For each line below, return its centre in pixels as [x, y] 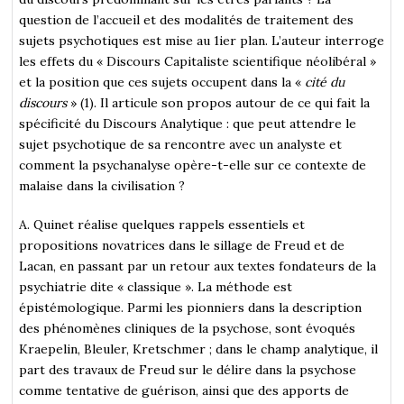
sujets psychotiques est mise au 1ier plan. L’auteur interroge [202, 40]
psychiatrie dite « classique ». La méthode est [156, 286]
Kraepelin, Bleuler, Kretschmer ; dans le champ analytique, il [199, 349]
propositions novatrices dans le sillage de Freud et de [182, 245]
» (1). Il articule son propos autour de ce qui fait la [220, 102]
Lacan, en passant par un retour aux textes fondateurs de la [198, 266]
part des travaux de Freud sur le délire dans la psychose [188, 369]
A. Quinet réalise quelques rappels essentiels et [162, 224]
